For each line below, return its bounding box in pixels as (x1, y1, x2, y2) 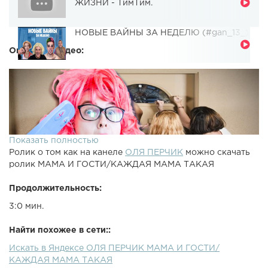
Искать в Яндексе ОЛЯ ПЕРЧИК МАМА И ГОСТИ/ (9, 245, 220, 252)
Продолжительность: (9, 185, 102, 193)
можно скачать (183, 149, 250, 157)
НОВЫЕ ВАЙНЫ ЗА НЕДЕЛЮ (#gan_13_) (75, 29, 249, 37)
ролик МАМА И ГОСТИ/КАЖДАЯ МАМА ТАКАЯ (9, 161, 214, 169)
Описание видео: (9, 47, 84, 55)
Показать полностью (9, 137, 99, 145)
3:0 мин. (9, 203, 44, 211)
